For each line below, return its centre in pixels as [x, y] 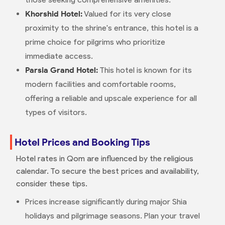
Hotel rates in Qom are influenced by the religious [104, 158]
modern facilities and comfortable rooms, [100, 84]
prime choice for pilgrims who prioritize [95, 42]
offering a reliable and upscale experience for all [111, 98]
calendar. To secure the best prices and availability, [107, 171]
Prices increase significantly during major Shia [106, 202]
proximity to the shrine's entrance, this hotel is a [111, 28]
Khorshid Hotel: [53, 14]
